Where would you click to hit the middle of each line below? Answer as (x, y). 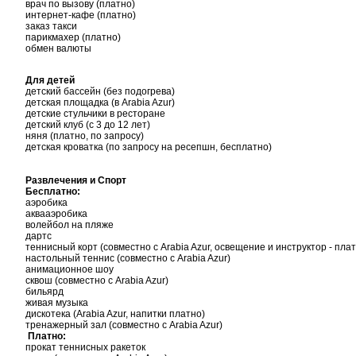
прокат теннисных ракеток (85, 347)
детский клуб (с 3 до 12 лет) (88, 125)
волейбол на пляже (70, 225)
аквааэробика (56, 214)
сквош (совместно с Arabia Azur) (97, 281)
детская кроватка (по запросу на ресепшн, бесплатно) (149, 147)
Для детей (50, 80)
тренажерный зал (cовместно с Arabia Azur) (124, 325)
